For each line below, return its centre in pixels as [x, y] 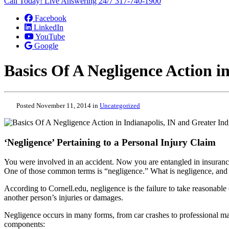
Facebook [51, 18]
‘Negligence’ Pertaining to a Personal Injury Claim [110, 142]
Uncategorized [120, 105]
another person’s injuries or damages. [64, 198]
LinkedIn [49, 27]
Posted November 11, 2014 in [58, 105]
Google [46, 46]
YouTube [50, 37]
